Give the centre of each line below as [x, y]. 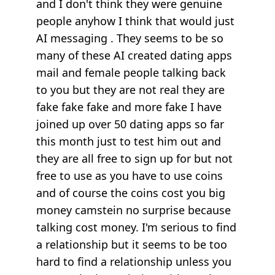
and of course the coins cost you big [131, 192]
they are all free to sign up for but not [134, 158]
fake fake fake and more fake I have [129, 107]
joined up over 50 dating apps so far [130, 124]
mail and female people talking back [131, 72]
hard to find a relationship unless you [134, 261]
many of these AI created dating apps [134, 55]
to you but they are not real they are [130, 89]
